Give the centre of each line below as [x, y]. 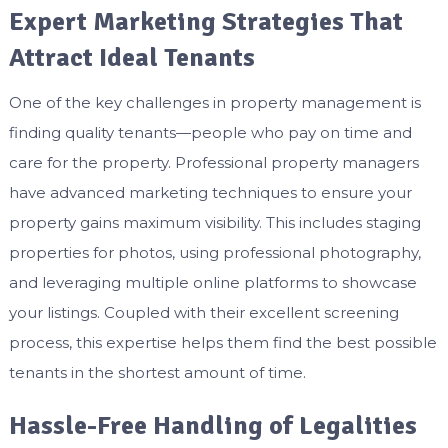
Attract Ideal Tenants [131, 58]
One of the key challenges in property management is [214, 103]
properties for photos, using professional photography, [214, 253]
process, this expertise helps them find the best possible [222, 343]
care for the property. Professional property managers [213, 163]
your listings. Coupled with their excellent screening [203, 313]
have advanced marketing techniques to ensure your [210, 193]
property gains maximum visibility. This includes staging [214, 223]
